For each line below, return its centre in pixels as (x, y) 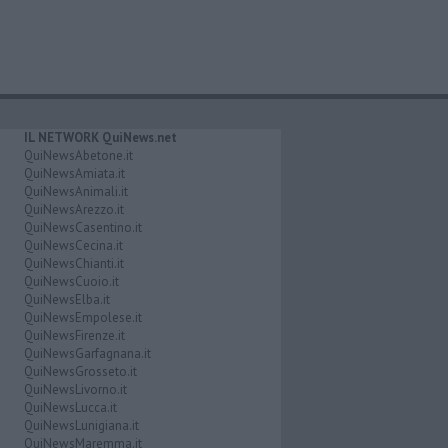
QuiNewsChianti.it (73, 263)
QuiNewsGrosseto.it (80, 371)
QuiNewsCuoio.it (71, 281)
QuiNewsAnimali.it (75, 191)
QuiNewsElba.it (66, 299)
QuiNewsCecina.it (73, 245)
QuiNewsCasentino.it (82, 227)
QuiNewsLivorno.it (75, 389)
